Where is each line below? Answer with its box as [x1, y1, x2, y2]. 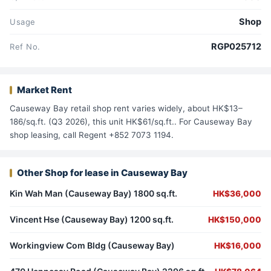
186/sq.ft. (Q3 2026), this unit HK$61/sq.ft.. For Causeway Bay [10, 117, 252, 127]
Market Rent [17, 84, 72, 96]
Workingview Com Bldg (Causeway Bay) [10, 240, 175, 251]
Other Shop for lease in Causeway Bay [17, 167, 188, 179]
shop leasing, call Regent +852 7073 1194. [10, 130, 174, 140]
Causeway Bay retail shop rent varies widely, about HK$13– [10, 103, 243, 114]
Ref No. [10, 42, 41, 52]
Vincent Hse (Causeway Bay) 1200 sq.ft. [10, 214, 174, 225]
